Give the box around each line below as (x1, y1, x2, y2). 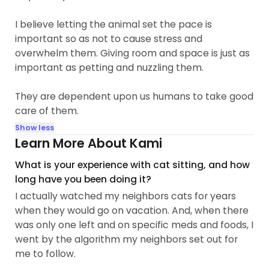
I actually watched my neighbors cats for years (15, 189, 237, 203)
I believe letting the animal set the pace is (15, 17, 213, 31)
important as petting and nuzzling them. (15, 60, 204, 74)
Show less (15, 122, 55, 133)
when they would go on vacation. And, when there (15, 203, 249, 217)
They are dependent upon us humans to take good (15, 89, 254, 103)
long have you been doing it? (15, 172, 152, 187)
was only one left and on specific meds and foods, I (15, 217, 254, 232)
